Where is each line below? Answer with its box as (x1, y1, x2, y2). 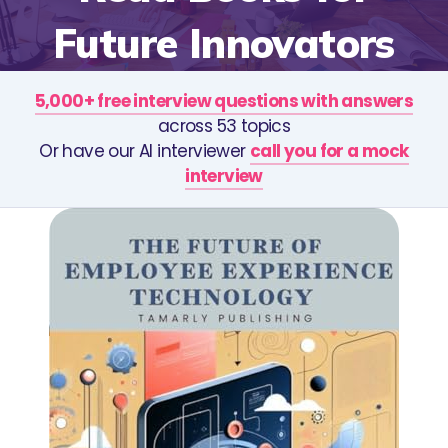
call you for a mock (250, 138, 409, 163)
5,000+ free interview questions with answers (34, 88, 414, 113)
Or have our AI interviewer (39, 138, 251, 163)
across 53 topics (157, 113, 291, 138)
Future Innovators (53, 17, 395, 68)
